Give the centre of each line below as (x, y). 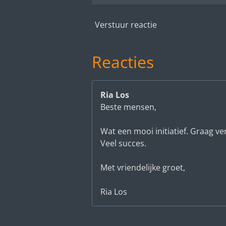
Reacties (123, 62)
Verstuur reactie (126, 25)
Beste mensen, (128, 107)
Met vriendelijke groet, (143, 167)
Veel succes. (123, 143)
